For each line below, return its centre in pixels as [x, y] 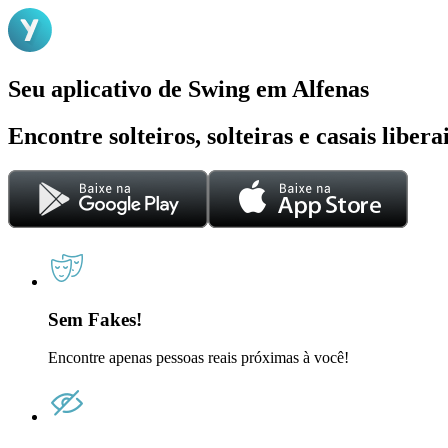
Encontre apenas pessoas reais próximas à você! [198, 358]
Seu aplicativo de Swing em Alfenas [188, 88]
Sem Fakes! [95, 320]
